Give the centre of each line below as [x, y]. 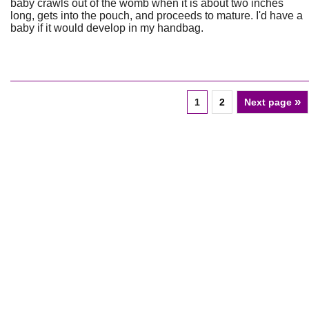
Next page [269, 102]
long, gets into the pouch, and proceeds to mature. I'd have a [157, 16]
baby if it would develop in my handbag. [107, 28]
